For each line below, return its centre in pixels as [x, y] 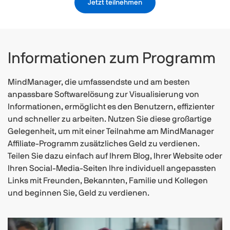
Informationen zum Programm [112, 59]
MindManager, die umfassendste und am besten [99, 82]
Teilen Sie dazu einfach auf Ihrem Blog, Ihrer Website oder [115, 156]
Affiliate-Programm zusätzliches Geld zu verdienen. [104, 144]
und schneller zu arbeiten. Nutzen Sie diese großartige [110, 119]
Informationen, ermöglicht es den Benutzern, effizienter [111, 107]
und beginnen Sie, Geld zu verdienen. [79, 193]
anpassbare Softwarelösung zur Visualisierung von [103, 94]
